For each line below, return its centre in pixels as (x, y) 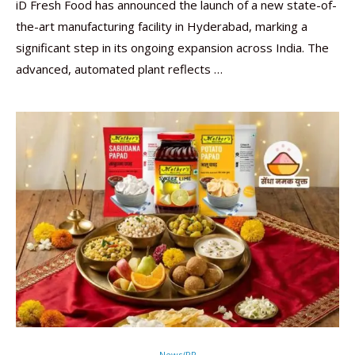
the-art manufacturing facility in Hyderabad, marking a (162, 26)
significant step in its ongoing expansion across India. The (172, 48)
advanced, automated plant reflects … (119, 69)
